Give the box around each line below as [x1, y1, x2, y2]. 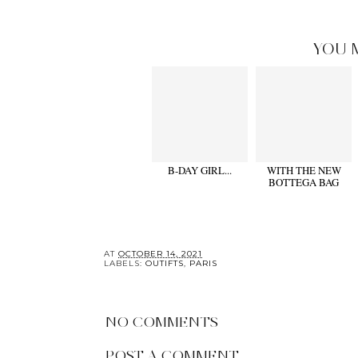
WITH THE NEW [266, 163, 341, 178]
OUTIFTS [145, 258, 184, 269]
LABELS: [104, 258, 145, 269]
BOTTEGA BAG [268, 175, 340, 190]
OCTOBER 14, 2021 [118, 249, 202, 260]
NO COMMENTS [105, 313, 218, 332]
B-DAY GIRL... [168, 163, 233, 178]
